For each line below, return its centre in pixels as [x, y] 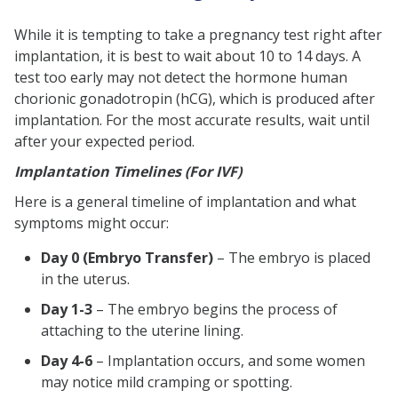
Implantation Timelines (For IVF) [128, 172]
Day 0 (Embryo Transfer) [127, 258]
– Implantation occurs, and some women [229, 361]
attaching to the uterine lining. [142, 331]
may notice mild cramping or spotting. [167, 382]
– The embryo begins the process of [215, 310]
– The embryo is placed [292, 258]
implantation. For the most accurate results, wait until [192, 120]
